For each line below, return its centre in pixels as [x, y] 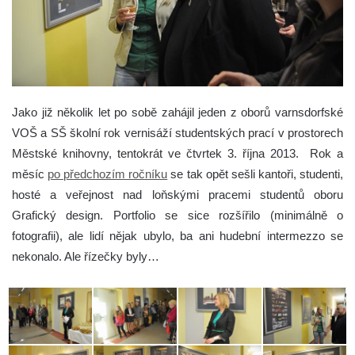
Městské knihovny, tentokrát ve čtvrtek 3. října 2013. [161, 153]
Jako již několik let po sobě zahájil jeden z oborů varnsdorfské [177, 112]
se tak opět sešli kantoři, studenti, [256, 174]
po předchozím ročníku [108, 174]
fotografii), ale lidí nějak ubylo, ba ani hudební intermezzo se [177, 235]
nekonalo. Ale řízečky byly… [86, 256]
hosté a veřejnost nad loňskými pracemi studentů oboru [177, 194]
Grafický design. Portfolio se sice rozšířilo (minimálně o [177, 215]
